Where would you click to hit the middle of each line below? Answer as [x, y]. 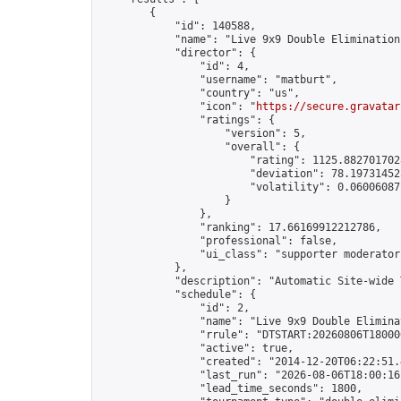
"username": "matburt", [218, 80]
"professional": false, [218, 241]
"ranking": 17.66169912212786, [240, 227]
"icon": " [178, 107]
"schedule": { [178, 294]
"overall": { [200, 147]
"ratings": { [187, 120]
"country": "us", [200, 93]
